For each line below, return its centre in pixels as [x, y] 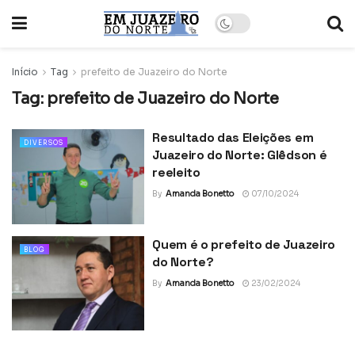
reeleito [176, 172]
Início [25, 72]
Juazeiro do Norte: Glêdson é [240, 155]
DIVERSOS [44, 143]
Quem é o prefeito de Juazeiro [244, 244]
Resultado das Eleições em [233, 137]
